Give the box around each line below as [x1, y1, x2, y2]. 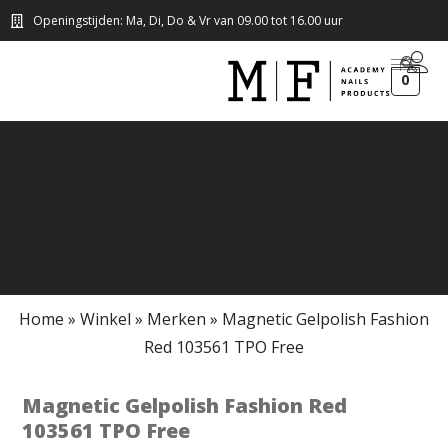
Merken [147, 308, 206, 330]
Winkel [80, 308, 131, 330]
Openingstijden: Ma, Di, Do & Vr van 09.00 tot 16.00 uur [32, 12, 343, 29]
